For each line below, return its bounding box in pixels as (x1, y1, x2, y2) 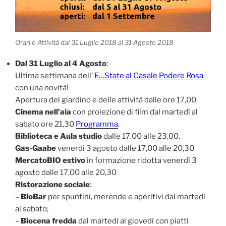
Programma (76, 120, 118, 129)
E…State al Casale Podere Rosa (94, 71, 203, 81)
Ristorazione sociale (15, 180, 90, 190)
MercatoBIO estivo (15, 156, 85, 165)
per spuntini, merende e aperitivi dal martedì (46, 192, 205, 202)
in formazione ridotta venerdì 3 (85, 156, 197, 165)
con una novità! (15, 83, 69, 93)
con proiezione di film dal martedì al (71, 107, 198, 117)
